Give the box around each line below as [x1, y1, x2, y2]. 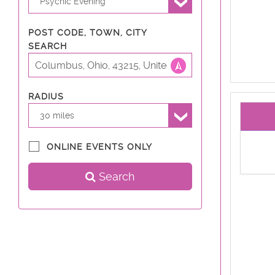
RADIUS [28, 91, 64, 101]
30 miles [40, 110, 75, 120]
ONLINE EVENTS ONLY [47, 142, 152, 152]
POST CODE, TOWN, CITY [28, 28, 147, 37]
